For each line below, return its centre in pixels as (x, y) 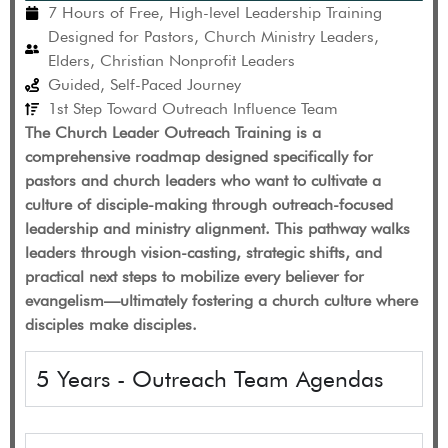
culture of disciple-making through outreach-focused (209, 204)
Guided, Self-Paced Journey (144, 84)
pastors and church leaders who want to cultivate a (203, 180)
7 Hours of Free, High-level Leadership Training (214, 12)
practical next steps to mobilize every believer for (194, 276)
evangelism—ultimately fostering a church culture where (221, 300)
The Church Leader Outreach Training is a (173, 132)
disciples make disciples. (111, 324)
